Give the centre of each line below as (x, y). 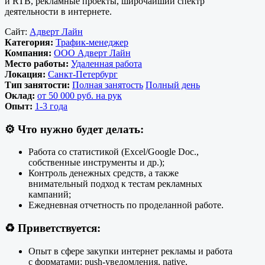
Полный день (173, 85)
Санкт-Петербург (83, 74)
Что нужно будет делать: (81, 129)
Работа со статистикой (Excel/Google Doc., (114, 152)
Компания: (29, 53)
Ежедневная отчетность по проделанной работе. (126, 205)
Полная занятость (108, 85)
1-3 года (51, 106)
